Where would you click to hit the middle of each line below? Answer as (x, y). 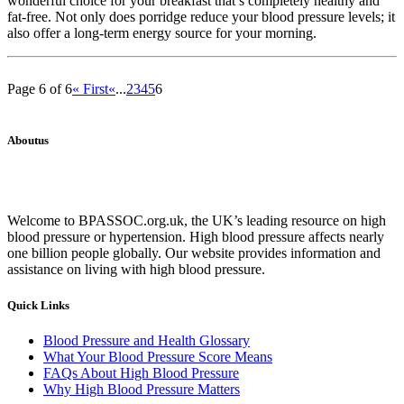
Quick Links (38, 305)
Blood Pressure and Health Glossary (147, 340)
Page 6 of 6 (40, 89)
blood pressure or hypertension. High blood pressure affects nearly (196, 237)
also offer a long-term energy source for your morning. (162, 33)
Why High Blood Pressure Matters (142, 389)
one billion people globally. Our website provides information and (194, 253)
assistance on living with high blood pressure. (136, 270)
